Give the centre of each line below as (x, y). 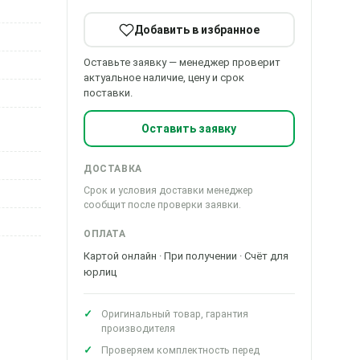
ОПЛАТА (104, 234)
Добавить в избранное (196, 29)
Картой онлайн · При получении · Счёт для (186, 256)
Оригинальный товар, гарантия (174, 314)
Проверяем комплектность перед (180, 350)
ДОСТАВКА (112, 169)
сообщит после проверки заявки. (162, 205)
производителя (138, 328)
